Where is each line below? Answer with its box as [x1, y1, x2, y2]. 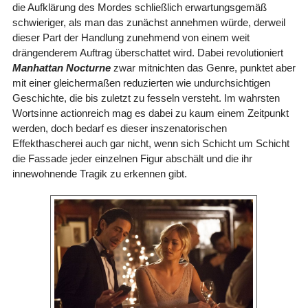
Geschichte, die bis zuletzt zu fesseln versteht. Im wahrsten [12, 91, 280, 104]
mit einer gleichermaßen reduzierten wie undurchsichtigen [12, 76, 270, 89]
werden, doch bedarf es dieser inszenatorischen [12, 122, 227, 134]
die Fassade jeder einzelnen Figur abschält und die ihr [12, 152, 252, 164]
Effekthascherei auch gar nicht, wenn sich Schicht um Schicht [12, 137, 289, 149]
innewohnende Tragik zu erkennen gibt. [12, 167, 187, 179]
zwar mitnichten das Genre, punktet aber [110, 61, 296, 74]
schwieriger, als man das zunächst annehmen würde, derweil [12, 16, 285, 28]
